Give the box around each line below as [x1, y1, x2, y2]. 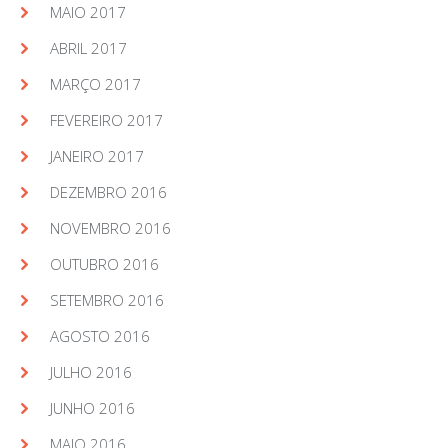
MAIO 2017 [50, 2, 126, 22]
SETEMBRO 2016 [50, 290, 164, 310]
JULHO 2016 [50, 362, 132, 382]
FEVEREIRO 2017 [50, 110, 163, 130]
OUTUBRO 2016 [50, 254, 159, 274]
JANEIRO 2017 [50, 146, 144, 166]
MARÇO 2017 [50, 74, 141, 94]
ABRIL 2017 [50, 38, 127, 58]
